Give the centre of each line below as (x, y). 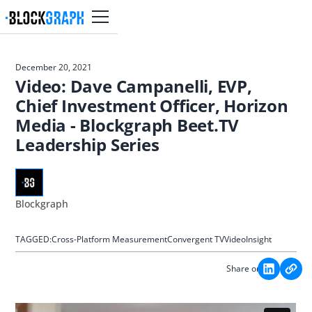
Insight (259, 239)
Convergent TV (196, 239)
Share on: (244, 268)
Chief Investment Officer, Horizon (152, 106)
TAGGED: (34, 239)
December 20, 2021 (54, 67)
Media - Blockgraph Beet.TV (127, 125)
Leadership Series (87, 145)
